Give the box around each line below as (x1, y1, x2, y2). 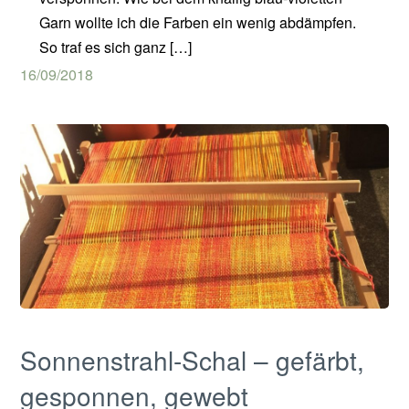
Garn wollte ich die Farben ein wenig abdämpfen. (38, 11, 356, 33)
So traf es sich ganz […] (38, 36, 192, 58)
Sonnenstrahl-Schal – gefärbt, (20, 341, 365, 378)
